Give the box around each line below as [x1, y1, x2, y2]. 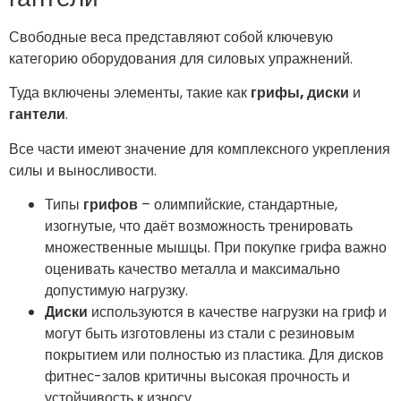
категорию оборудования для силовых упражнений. [9, 47, 353, 69]
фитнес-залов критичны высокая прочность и [45, 366, 350, 388]
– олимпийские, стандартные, [138, 194, 337, 216]
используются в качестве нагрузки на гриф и [88, 302, 387, 323]
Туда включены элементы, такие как [9, 82, 251, 104]
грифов [83, 194, 138, 216]
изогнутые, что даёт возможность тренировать [45, 216, 353, 237]
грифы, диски [251, 82, 349, 104]
